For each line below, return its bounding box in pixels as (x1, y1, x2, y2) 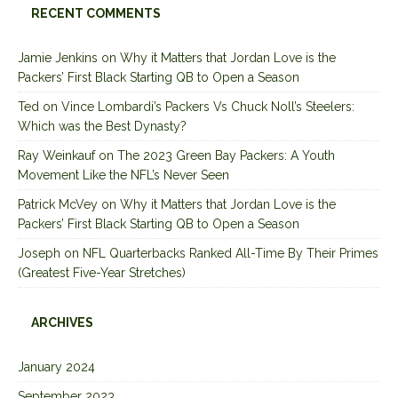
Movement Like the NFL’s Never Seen (18, 168, 229, 183)
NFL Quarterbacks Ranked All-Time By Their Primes (83, 246, 378, 261)
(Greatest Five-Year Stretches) (18, 266, 186, 281)
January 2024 (18, 360, 95, 375)
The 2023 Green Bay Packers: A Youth (117, 148, 335, 163)
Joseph (18, 246, 60, 261)
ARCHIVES (31, 315, 93, 330)
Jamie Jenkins (18, 51, 98, 66)
